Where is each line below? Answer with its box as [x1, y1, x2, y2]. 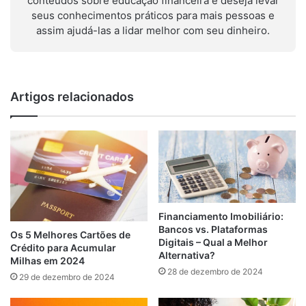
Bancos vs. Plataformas [158, 223, 268, 236]
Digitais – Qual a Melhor [158, 236, 268, 249]
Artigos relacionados [10, 89, 134, 104]
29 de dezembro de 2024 [19, 272, 115, 283]
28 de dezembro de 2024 [167, 266, 263, 277]
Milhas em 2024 [10, 255, 85, 267]
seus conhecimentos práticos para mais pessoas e [31, 9, 275, 22]
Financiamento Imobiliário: [158, 210, 283, 223]
